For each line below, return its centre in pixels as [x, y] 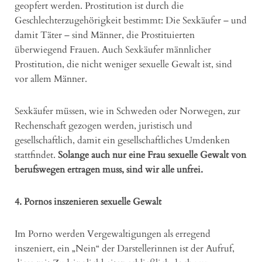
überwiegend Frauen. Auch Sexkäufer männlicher [113, 49]
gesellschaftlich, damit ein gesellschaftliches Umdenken [122, 140]
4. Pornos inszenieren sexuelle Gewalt [88, 201]
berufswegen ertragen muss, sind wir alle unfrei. [109, 169]
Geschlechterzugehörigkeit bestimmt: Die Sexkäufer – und [131, 20]
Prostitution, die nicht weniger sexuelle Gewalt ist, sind [123, 64]
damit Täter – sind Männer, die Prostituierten [105, 35]
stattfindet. [36, 155]
